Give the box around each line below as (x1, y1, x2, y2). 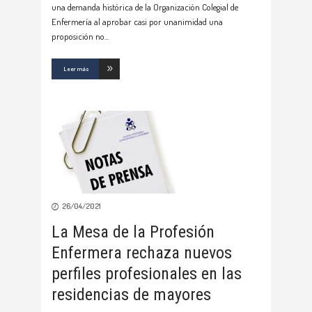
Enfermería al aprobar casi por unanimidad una (52, 16, 223, 28)
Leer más (63, 65, 89, 73)
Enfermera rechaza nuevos (52, 243, 232, 263)
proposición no (52, 31, 104, 42)
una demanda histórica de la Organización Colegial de (52, 1, 238, 13)
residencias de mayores (52, 285, 211, 305)
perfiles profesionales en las (52, 264, 242, 284)
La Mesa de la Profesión (52, 222, 214, 242)
